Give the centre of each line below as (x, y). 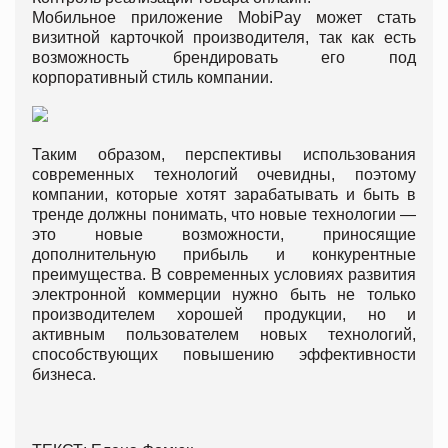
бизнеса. (64, 375)
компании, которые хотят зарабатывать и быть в (224, 195)
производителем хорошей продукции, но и (224, 315)
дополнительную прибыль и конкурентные (224, 255)
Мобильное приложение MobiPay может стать (224, 18)
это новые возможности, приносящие (224, 235)
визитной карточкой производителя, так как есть (224, 38)
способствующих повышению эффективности (224, 355)
